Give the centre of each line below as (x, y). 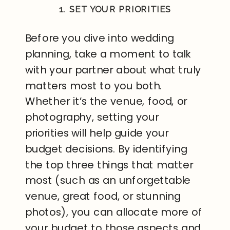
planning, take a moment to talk (108, 54)
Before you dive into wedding (100, 38)
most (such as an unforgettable (108, 180)
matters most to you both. (94, 86)
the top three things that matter (109, 165)
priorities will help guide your (97, 133)
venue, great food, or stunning (103, 196)
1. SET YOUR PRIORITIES (115, 9)
